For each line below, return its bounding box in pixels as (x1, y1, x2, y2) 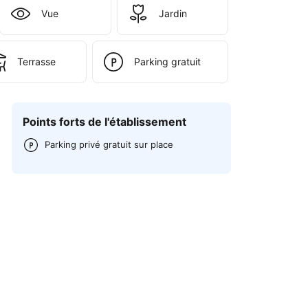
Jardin (158, 8, 187, 19)
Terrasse (17, 56, 56, 67)
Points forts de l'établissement (23, 115, 187, 129)
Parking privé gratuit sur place (45, 138, 174, 150)
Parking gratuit (134, 56, 201, 67)
